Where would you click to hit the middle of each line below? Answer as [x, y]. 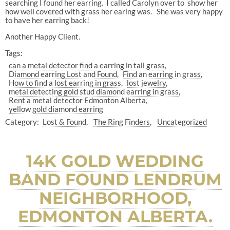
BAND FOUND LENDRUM [115, 179]
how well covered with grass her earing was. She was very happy [114, 11]
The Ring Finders [121, 121]
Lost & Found [65, 121]
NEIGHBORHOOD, [115, 198]
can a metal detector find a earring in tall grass [87, 65]
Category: [22, 121]
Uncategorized [182, 121]
